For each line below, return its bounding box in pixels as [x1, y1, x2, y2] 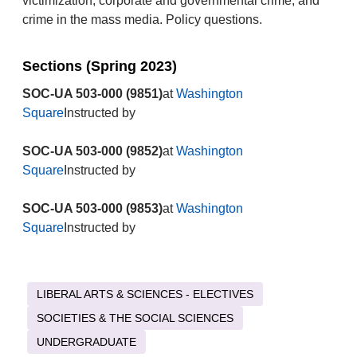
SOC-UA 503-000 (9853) [22, 202, 163, 215]
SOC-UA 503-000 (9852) [22, 144, 163, 158]
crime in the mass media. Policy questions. [22, 13, 262, 26]
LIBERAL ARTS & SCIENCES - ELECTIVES [36, 288, 253, 300]
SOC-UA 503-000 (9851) [22, 87, 163, 100]
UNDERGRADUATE [36, 335, 136, 348]
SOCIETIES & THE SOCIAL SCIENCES [36, 312, 233, 324]
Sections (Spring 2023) [22, 58, 177, 74]
